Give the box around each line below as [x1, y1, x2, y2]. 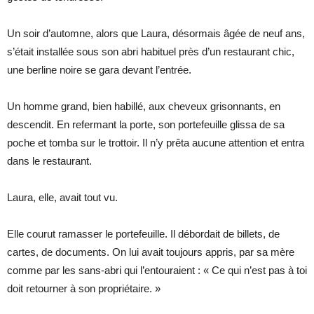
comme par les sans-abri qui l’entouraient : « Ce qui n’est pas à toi [7, 264, 307, 276]
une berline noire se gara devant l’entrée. [7, 63, 191, 76]
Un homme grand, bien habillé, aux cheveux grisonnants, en [7, 100, 280, 112]
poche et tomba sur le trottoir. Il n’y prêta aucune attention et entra [7, 136, 304, 149]
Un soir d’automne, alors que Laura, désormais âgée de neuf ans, [7, 27, 305, 39]
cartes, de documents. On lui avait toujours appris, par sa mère [7, 245, 294, 258]
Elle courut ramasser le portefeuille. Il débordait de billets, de [7, 227, 280, 240]
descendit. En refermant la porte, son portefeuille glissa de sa [7, 118, 285, 130]
